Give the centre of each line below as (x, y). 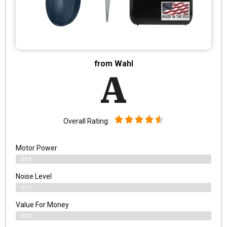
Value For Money (42, 205)
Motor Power (36, 148)
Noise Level (34, 177)
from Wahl (113, 64)
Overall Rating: (86, 121)
